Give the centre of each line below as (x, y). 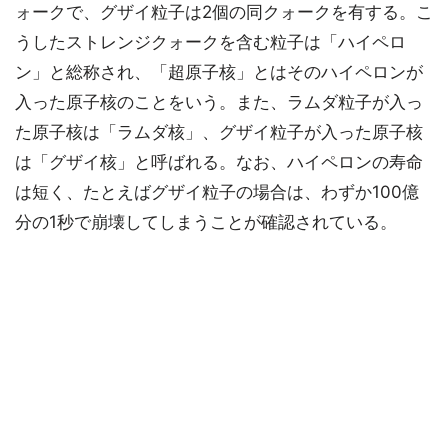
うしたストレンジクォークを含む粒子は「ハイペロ (210, 42)
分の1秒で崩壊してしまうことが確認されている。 (206, 222)
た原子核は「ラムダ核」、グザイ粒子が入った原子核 (219, 132)
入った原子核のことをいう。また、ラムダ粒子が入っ (219, 102)
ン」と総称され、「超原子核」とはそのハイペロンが (219, 72)
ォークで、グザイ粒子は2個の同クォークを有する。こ (224, 12)
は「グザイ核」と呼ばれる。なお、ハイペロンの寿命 (219, 162)
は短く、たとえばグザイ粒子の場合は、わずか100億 (217, 192)
